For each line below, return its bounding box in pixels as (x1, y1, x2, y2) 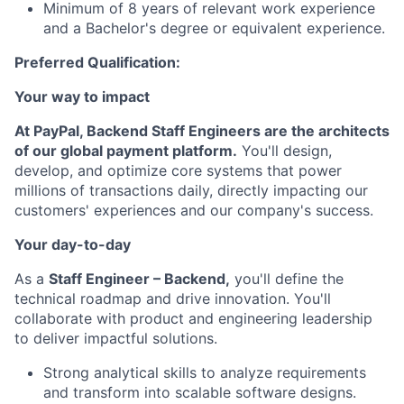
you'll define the (230, 270, 344, 288)
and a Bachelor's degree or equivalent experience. (43, 19, 385, 37)
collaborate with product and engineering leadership (14, 309, 372, 327)
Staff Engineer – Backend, (49, 270, 230, 288)
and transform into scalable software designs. (43, 383, 356, 401)
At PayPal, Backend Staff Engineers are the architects (14, 122, 390, 140)
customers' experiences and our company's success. (14, 201, 373, 219)
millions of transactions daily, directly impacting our (14, 181, 368, 199)
